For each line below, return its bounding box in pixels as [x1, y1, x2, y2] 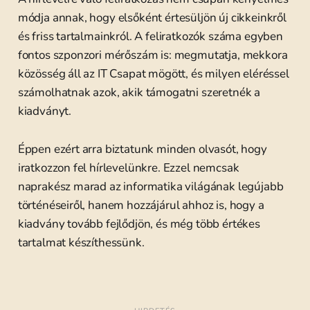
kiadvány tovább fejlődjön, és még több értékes [17, 216, 260, 232]
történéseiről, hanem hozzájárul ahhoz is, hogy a [17, 197, 264, 213]
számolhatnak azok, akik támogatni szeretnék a [17, 84, 261, 100]
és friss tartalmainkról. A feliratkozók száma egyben [17, 28, 283, 44]
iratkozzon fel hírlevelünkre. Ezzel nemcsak [17, 160, 239, 176]
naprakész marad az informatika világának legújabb [17, 179, 284, 194]
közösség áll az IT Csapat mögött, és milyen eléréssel [17, 66, 289, 82]
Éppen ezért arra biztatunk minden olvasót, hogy [17, 141, 267, 157]
